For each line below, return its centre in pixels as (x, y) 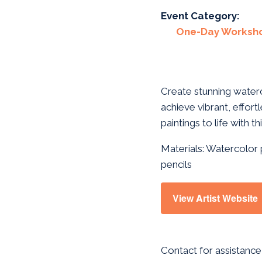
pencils (176, 164)
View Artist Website (215, 198)
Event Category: (200, 16)
